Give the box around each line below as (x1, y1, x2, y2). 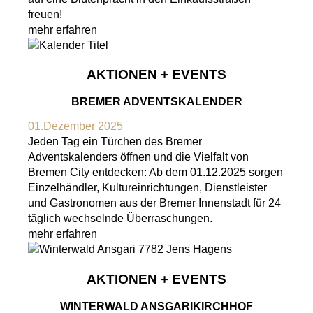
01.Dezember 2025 (28, 120, 123, 133)
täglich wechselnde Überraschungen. (28, 212, 212, 225)
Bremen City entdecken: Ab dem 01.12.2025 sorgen (28, 166, 283, 179)
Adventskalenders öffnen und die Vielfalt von (28, 151, 249, 163)
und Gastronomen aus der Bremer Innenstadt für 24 (28, 197, 281, 210)
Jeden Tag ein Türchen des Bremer (28, 136, 202, 148)
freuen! (28, 8, 65, 20)
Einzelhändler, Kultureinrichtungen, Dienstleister (28, 182, 267, 194)
